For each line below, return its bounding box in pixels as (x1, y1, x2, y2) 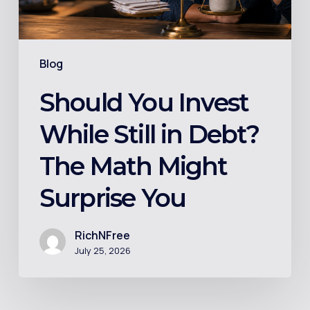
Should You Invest (39, 87, 249, 118)
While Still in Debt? (39, 119, 259, 150)
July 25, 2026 (74, 244, 131, 257)
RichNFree (74, 228, 130, 244)
